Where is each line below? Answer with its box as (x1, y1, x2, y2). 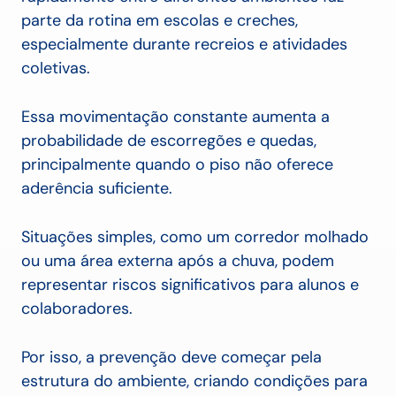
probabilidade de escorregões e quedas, (21, 130, 316, 152)
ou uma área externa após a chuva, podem (21, 250, 334, 272)
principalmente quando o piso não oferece (21, 154, 333, 176)
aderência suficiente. (21, 178, 172, 200)
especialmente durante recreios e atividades (21, 34, 347, 56)
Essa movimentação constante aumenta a (21, 106, 330, 128)
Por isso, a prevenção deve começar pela (21, 346, 322, 369)
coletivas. (21, 57, 90, 80)
